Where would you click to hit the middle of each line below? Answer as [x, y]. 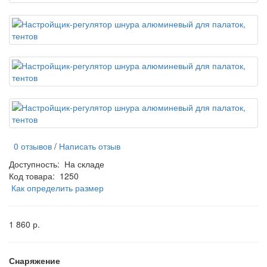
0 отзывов [30, 146]
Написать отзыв [90, 146]
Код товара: [32, 176]
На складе [84, 164]
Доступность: [37, 164]
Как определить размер [58, 188]
